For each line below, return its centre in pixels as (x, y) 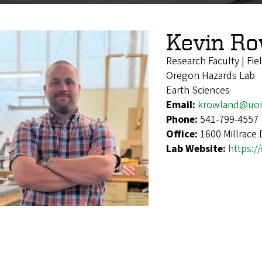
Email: (182, 105)
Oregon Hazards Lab (211, 75)
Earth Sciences (198, 90)
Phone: (183, 119)
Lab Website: (197, 149)
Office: (183, 134)
